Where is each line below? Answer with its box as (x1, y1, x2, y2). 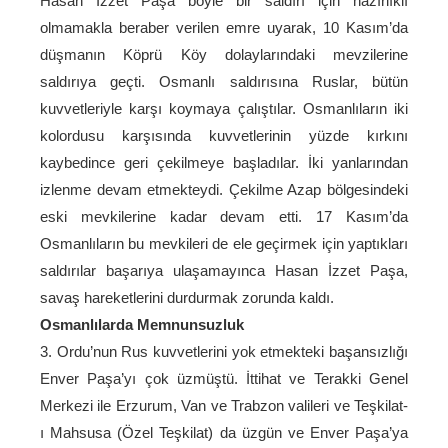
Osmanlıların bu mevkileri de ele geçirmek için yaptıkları (40, 235, 408, 252)
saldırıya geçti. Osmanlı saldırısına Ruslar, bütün (40, 73, 408, 90)
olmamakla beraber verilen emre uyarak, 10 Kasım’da (40, 19, 408, 36)
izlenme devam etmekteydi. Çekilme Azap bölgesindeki (40, 181, 408, 198)
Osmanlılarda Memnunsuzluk (40, 316, 244, 333)
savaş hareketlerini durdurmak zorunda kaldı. (40, 289, 334, 306)
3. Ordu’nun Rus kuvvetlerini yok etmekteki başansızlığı (40, 343, 408, 360)
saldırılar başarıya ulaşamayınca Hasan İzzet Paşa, (40, 262, 408, 279)
